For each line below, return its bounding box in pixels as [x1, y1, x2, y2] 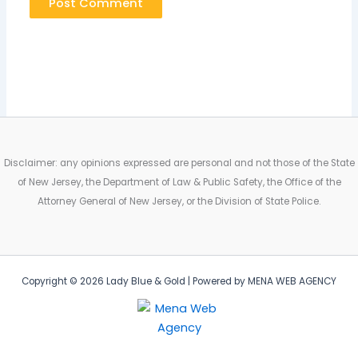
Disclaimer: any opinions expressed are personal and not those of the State [3, 157, 355, 169]
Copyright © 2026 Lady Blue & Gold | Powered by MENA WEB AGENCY [22, 275, 336, 288]
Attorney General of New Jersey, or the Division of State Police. [38, 195, 320, 208]
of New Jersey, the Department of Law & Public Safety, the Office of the [17, 176, 341, 189]
